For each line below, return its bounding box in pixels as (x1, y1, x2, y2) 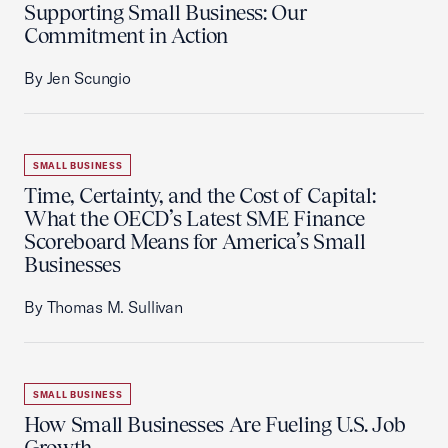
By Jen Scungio (24, 68, 131, 88)
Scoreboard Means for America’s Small (24, 229, 366, 254)
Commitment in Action (24, 23, 228, 48)
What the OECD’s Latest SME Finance (24, 206, 365, 231)
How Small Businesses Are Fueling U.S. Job (24, 412, 406, 437)
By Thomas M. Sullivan (24, 297, 183, 317)
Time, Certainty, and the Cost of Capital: (24, 183, 376, 208)
